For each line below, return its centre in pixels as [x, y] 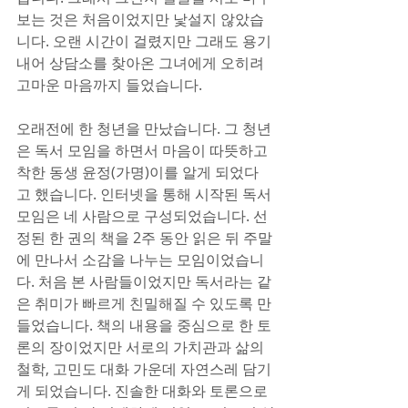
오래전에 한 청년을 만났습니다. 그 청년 [144, 128]
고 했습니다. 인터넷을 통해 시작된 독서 [146, 194]
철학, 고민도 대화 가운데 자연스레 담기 [144, 369]
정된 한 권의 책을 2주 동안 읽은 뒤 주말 [144, 238]
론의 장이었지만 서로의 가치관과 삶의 [142, 347]
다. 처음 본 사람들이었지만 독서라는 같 [144, 281]
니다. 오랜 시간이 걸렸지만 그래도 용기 [146, 41]
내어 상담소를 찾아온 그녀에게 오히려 [142, 63]
